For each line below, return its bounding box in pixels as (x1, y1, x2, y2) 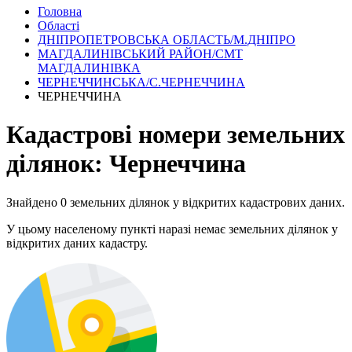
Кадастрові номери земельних (6, 120, 345, 149)
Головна (38, 4, 82, 18)
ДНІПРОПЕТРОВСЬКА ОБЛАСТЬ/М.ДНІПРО (38, 32, 295, 46)
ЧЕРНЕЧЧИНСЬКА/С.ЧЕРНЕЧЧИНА (38, 75, 245, 89)
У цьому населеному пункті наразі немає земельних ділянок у (6, 222, 338, 236)
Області (38, 18, 79, 32)
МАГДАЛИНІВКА (38, 60, 141, 75)
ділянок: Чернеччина (6, 149, 246, 178)
